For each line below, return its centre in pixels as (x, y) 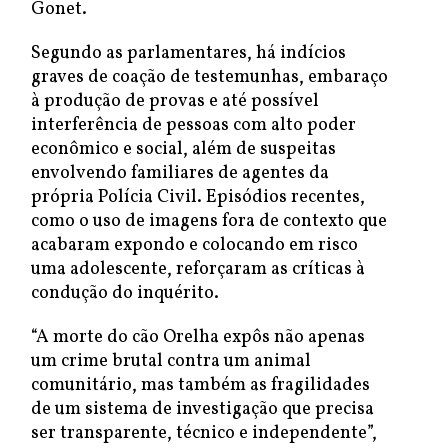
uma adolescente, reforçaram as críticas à (198, 269)
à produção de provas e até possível (175, 101)
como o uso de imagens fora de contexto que (209, 221)
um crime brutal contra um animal (171, 361)
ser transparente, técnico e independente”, (204, 433)
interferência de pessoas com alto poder (193, 125)
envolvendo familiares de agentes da (180, 173)
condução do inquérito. (125, 293)
